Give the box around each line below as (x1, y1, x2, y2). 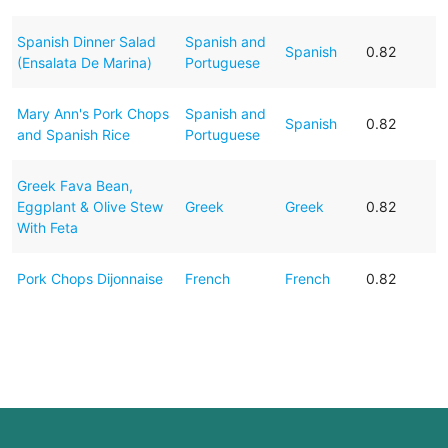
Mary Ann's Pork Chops (16, 104, 169, 122)
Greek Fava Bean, (16, 176, 133, 194)
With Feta (16, 218, 78, 236)
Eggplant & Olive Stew (16, 197, 163, 215)
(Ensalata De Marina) (16, 53, 152, 71)
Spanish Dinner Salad (16, 32, 156, 50)
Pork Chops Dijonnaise (16, 269, 163, 287)
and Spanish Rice (16, 125, 130, 143)
